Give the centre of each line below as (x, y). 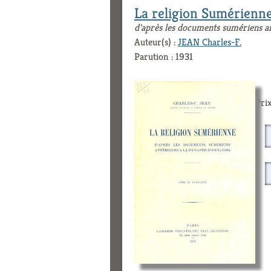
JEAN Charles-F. (210, 42)
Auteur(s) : (156, 42)
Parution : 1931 (164, 57)
